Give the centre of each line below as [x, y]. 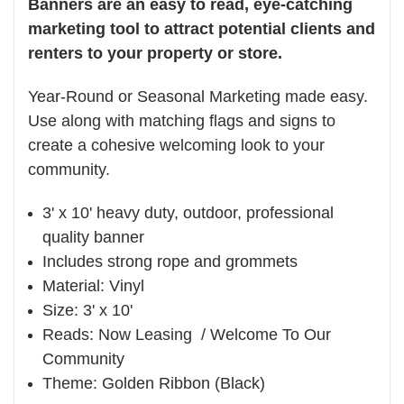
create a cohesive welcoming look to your [176, 145]
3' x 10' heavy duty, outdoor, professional [188, 212]
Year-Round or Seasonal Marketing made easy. [198, 96]
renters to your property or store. [155, 53]
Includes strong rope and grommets [170, 261]
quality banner [94, 237]
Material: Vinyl [96, 285]
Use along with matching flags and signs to [182, 120]
